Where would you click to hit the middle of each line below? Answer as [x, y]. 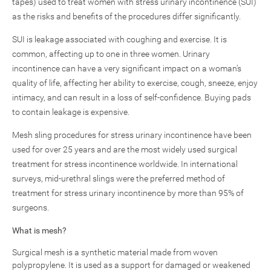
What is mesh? [39, 230]
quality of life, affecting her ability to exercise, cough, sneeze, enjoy [135, 83]
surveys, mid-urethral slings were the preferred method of [119, 178]
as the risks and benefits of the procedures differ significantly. [126, 16]
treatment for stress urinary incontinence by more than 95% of [128, 193]
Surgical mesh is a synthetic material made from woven [115, 252]
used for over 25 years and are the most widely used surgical [125, 149]
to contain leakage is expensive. [71, 112]
